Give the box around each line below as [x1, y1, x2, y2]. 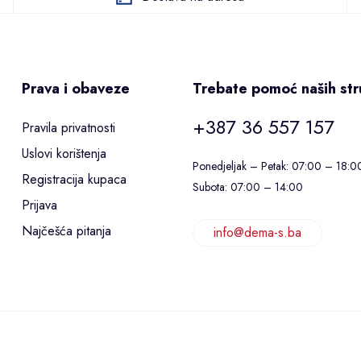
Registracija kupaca [22, 170, 127, 189]
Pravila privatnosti [22, 118, 116, 138]
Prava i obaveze [22, 78, 131, 100]
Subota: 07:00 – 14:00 [193, 179, 303, 196]
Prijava [22, 196, 58, 215]
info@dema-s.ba [214, 223, 301, 243]
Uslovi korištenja [22, 144, 107, 164]
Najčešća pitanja [22, 222, 112, 241]
